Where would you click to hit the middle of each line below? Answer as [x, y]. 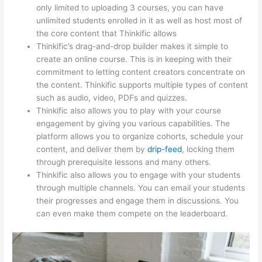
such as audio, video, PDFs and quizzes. [112, 97]
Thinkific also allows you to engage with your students [139, 175]
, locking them [208, 149]
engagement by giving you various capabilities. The [133, 123]
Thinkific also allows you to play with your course [129, 110]
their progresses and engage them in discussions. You [138, 200]
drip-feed [165, 149]
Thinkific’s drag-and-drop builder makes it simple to [132, 46]
